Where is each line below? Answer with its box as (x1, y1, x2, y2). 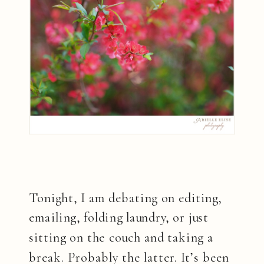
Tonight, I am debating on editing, (29, 190, 222, 207)
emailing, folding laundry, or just (29, 210, 209, 227)
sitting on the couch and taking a (29, 229, 213, 246)
